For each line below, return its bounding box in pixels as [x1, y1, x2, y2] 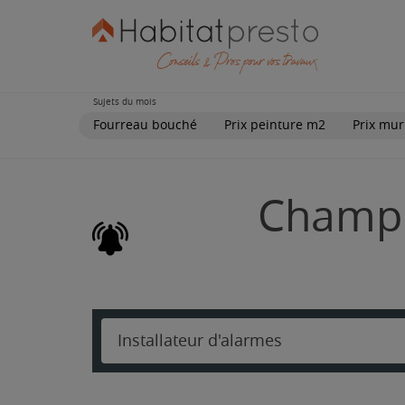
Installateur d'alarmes [118, 330, 282, 351]
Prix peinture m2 [224, 117, 325, 133]
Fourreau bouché [93, 117, 197, 133]
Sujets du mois [93, 96, 156, 108]
